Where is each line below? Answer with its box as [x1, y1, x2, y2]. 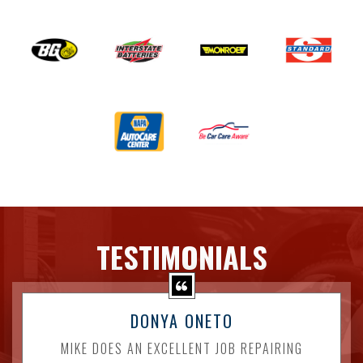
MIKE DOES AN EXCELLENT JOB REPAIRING [60, 338, 303, 358]
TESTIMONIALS [96, 234, 267, 278]
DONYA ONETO [130, 308, 233, 333]
